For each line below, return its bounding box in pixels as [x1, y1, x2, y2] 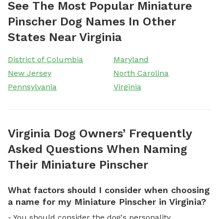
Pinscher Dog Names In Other [8, 14, 176, 28]
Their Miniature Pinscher [8, 157, 148, 172]
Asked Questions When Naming [8, 142, 187, 156]
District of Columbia [8, 54, 83, 64]
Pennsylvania [8, 82, 57, 91]
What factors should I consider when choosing [8, 184, 210, 195]
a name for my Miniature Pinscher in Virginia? [8, 196, 206, 207]
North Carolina [113, 68, 169, 78]
